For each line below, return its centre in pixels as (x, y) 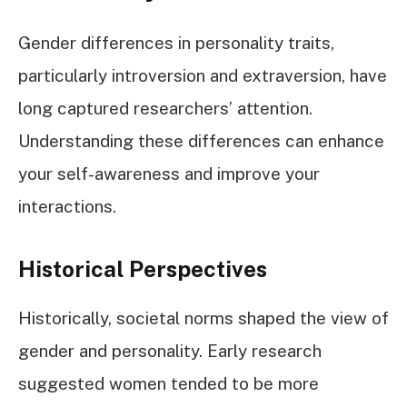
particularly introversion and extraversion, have (203, 76)
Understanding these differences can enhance (201, 141)
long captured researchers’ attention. (165, 109)
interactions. (67, 207)
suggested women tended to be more (169, 384)
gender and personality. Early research (170, 351)
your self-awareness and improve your (169, 174)
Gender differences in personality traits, (176, 43)
